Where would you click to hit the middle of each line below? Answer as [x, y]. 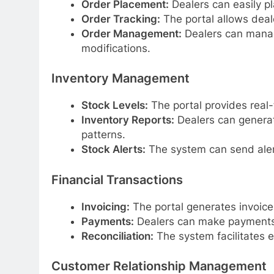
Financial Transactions [117, 180]
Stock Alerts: [113, 150]
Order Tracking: [120, 19]
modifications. [116, 48]
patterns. [103, 135]
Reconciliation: [117, 236]
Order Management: [131, 33]
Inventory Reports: [128, 120]
